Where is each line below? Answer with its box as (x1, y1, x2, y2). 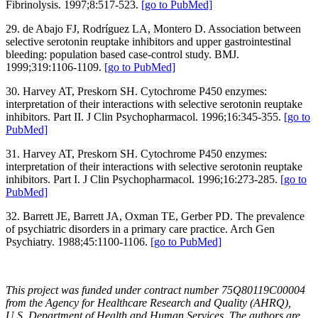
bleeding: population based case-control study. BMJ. (6, 48, 239, 60)
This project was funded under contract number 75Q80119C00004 (6, 283, 305, 296)
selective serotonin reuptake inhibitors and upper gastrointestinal (6, 35, 291, 48)
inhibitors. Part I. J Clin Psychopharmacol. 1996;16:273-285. (6, 172, 278, 185)
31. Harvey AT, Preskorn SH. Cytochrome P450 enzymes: (6, 147, 267, 160)
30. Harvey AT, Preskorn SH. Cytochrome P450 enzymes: (6, 84, 267, 97)
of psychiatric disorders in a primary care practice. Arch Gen (6, 222, 275, 235)
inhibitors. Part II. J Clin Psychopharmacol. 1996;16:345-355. (6, 110, 281, 123)
